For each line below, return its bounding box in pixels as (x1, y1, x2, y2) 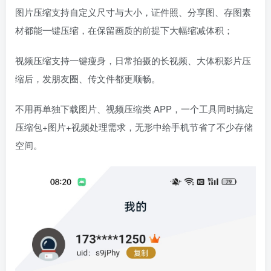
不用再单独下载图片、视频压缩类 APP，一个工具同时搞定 (15, 102, 253, 115)
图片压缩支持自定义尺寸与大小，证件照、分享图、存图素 (15, 5, 251, 18)
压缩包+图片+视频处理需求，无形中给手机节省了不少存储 (15, 120, 253, 133)
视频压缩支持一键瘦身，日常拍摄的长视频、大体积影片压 (15, 53, 251, 67)
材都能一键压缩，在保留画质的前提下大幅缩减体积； (15, 23, 233, 36)
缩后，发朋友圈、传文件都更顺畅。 (15, 71, 160, 85)
